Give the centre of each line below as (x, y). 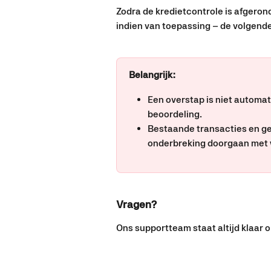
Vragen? (136, 204)
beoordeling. (175, 114)
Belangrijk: (152, 75)
